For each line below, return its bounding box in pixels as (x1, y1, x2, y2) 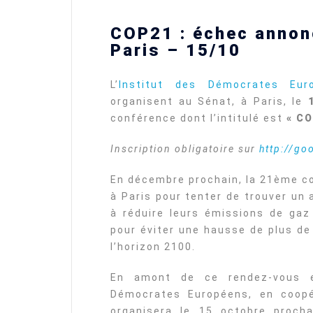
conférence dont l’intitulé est (110, 112, 286, 124)
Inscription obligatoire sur (110, 143, 259, 154)
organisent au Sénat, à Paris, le (110, 96, 308, 107)
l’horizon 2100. (110, 241, 196, 252)
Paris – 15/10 (110, 41, 241, 60)
